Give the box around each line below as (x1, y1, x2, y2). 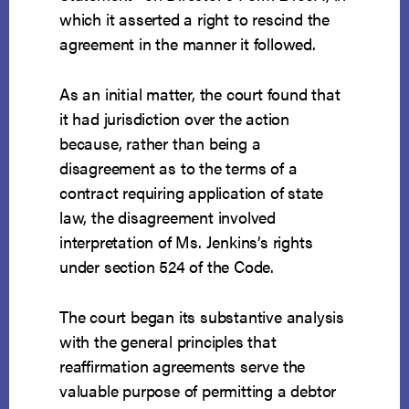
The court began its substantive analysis (59, 305, 345, 329)
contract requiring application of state (59, 181, 324, 204)
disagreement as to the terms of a (59, 156, 298, 180)
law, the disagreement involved (59, 205, 277, 229)
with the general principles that (59, 330, 277, 353)
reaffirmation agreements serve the (59, 354, 306, 378)
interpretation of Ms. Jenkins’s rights (59, 230, 313, 254)
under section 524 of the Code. (59, 255, 275, 278)
